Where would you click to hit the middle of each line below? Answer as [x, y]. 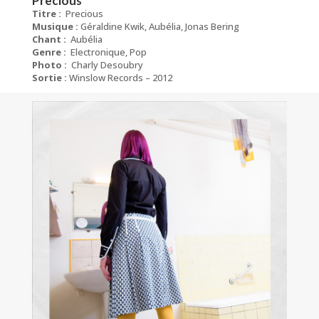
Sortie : [50, 78]
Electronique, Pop [108, 52]
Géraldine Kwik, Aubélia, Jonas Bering [158, 26]
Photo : [49, 65]
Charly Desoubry [105, 65]
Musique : [55, 26]
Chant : [49, 39]
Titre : [48, 14]
